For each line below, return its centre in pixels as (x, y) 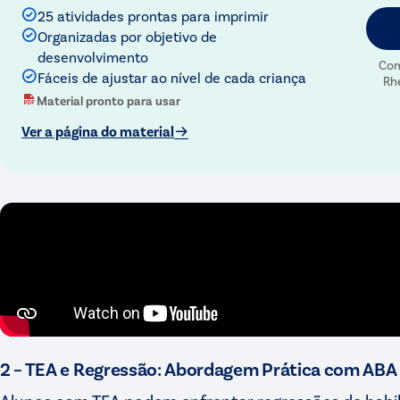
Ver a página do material (98, 130)
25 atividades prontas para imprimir (153, 15)
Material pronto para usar (108, 100)
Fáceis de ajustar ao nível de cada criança (172, 77)
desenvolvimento (93, 56)
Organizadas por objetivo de (127, 36)
